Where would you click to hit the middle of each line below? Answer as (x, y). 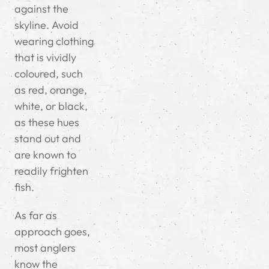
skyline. (32, 25)
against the (41, 9)
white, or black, (51, 106)
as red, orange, (51, 90)
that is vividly (45, 58)
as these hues (47, 122)
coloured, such (49, 74)
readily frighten (51, 171)
